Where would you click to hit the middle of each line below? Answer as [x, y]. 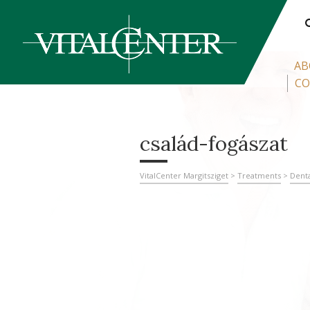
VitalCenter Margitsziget [184, 175]
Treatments [259, 175]
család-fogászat [214, 144]
